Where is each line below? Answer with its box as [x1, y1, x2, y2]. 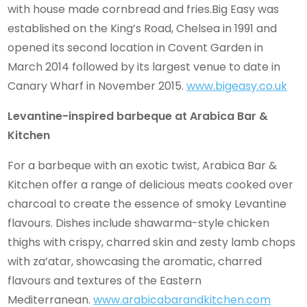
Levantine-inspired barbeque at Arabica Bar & [8, 108, 269, 124]
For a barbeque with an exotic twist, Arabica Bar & [8, 157, 278, 173]
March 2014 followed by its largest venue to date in [8, 58, 281, 75]
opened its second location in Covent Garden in [8, 39, 264, 56]
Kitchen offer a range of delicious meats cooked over [8, 176, 294, 193]
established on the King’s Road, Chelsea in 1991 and [8, 20, 278, 36]
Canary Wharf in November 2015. [8, 77, 187, 94]
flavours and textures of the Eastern [8, 272, 202, 288]
